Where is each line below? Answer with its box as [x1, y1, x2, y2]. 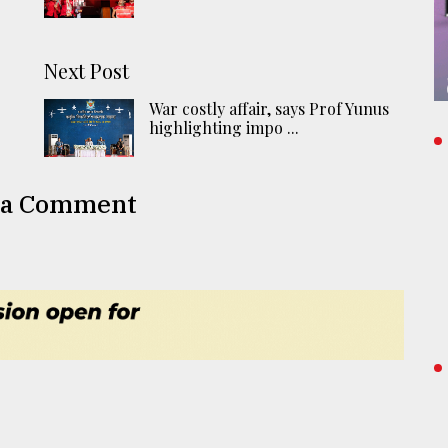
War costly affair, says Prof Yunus [149, 97, 390, 119]
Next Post [44, 56, 130, 84]
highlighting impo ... [149, 116, 300, 138]
